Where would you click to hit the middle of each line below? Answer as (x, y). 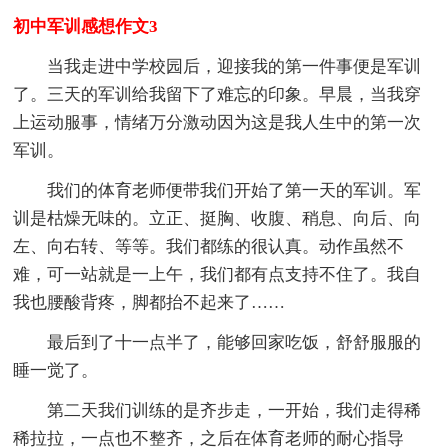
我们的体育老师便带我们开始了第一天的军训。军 (217, 190)
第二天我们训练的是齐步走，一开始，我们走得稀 (217, 410)
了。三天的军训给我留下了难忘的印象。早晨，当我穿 (217, 94)
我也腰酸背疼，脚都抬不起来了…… (149, 302)
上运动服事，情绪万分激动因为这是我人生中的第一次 (217, 122)
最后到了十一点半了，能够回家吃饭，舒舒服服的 (217, 342)
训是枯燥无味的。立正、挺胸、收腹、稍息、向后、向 (217, 218)
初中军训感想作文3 (86, 26)
